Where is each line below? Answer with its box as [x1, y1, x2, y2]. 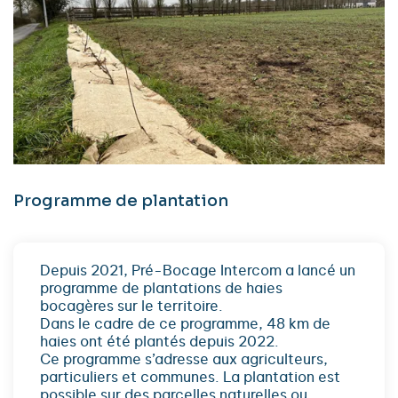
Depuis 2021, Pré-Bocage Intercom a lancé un [40, 263, 355, 278]
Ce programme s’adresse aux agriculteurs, [40, 352, 328, 367]
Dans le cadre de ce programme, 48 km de [40, 316, 330, 331]
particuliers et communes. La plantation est [40, 370, 340, 385]
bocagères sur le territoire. [40, 298, 223, 314]
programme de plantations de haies [40, 281, 283, 296]
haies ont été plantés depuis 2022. [40, 334, 279, 349]
